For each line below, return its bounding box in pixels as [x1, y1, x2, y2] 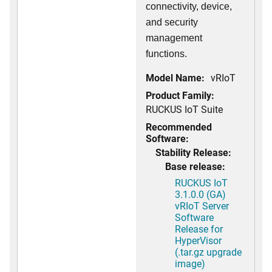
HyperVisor [175, 234, 222, 246]
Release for [175, 222, 223, 235]
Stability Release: [155, 146, 231, 158]
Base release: [165, 160, 225, 172]
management [146, 33, 202, 43]
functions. [146, 49, 187, 59]
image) [175, 257, 205, 270]
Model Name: [146, 71, 205, 84]
